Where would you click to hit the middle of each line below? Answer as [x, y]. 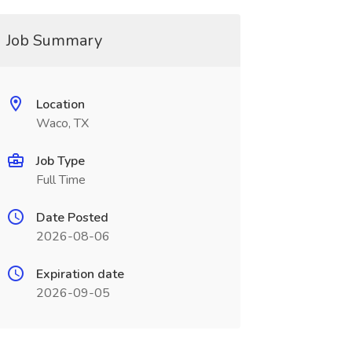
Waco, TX [62, 123]
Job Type [60, 161]
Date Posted [72, 218]
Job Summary [54, 40]
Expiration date [80, 274]
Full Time [60, 180]
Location [60, 104]
